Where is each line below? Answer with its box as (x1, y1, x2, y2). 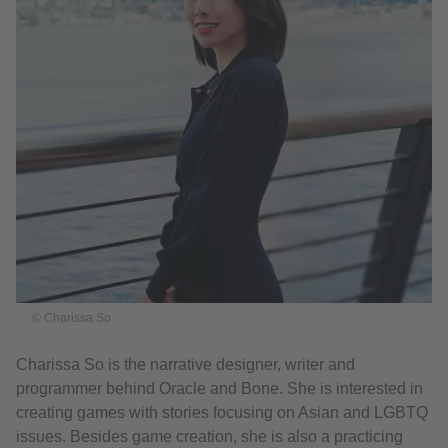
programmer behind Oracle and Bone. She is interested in (16, 380, 423, 397)
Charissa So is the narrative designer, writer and (16, 356, 355, 373)
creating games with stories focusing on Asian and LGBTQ (16, 404, 428, 421)
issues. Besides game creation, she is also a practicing (16, 428, 403, 445)
